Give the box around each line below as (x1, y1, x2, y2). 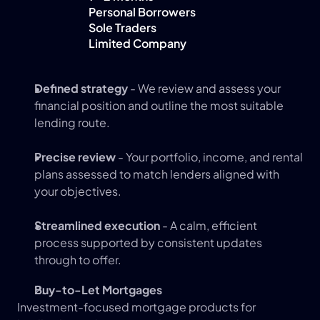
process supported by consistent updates (34, 235, 262, 250)
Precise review (34, 149, 116, 164)
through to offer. (34, 252, 121, 267)
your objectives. (34, 184, 121, 199)
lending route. (34, 115, 110, 130)
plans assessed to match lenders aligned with (34, 166, 279, 181)
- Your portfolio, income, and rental (116, 149, 303, 164)
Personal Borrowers (89, 4, 196, 19)
